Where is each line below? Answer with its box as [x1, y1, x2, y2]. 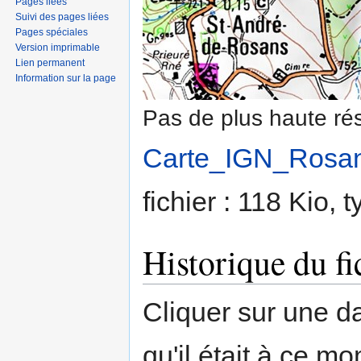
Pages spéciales [15, 26, 89, 38]
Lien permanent [15, 56, 85, 68]
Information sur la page [15, 72, 117, 84]
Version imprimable [15, 41, 101, 53]
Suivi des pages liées [15, 10, 110, 23]
